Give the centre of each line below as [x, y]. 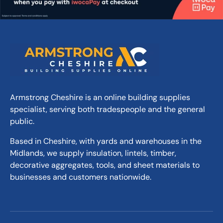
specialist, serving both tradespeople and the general [108, 109]
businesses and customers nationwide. [81, 177]
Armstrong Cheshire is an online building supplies [100, 97]
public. [22, 121]
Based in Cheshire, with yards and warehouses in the [106, 141]
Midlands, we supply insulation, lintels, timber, [93, 153]
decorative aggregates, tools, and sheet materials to [105, 165]
